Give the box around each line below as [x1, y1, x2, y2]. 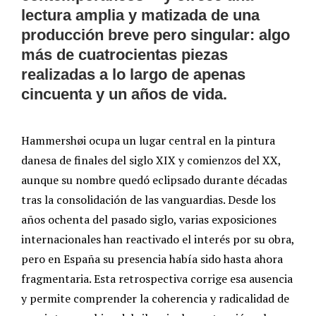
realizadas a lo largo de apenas [21, 65, 245, 83]
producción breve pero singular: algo [21, 25, 290, 44]
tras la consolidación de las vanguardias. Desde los [21, 191, 276, 207]
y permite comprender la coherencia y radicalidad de [21, 290, 289, 306]
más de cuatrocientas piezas [21, 45, 228, 63]
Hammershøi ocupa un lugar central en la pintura [21, 132, 275, 148]
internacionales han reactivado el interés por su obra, [21, 231, 294, 247]
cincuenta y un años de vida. [21, 85, 227, 103]
